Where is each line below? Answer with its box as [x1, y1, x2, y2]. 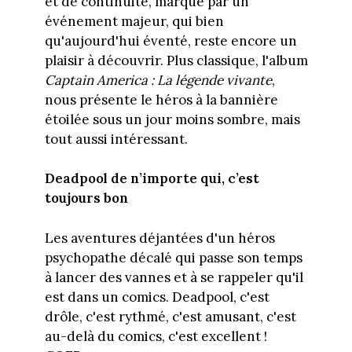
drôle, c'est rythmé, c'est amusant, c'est [44, 307, 296, 325]
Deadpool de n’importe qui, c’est [44, 170, 259, 188]
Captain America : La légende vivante [44, 71, 272, 89]
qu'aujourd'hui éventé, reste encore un [44, 31, 297, 49]
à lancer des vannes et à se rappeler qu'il [44, 268, 303, 286]
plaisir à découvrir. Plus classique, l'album [44, 51, 308, 69]
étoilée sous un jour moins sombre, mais [44, 110, 300, 128]
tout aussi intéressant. [44, 130, 188, 148]
